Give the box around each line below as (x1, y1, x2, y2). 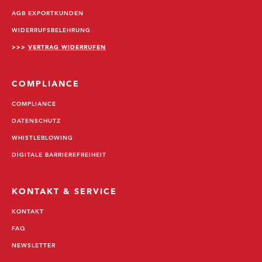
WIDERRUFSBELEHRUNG (12, 26, 91, 35)
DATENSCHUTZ (12, 116, 61, 125)
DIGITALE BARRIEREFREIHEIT (12, 150, 106, 159)
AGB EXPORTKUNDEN (12, 9, 84, 18)
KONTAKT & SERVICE (12, 186, 118, 197)
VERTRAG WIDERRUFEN (28, 43, 106, 51)
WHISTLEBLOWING (12, 133, 73, 142)
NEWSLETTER (12, 241, 56, 250)
